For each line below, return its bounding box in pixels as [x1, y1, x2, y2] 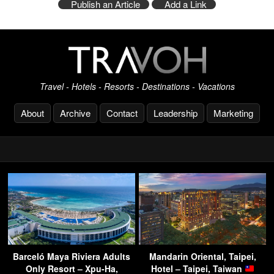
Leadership [154, 106, 198, 119]
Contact [106, 106, 138, 119]
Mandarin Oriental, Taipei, [149, 250, 256, 262]
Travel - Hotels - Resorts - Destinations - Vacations [39, 80, 235, 92]
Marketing [213, 106, 253, 119]
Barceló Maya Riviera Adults [13, 250, 130, 262]
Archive [60, 106, 91, 119]
